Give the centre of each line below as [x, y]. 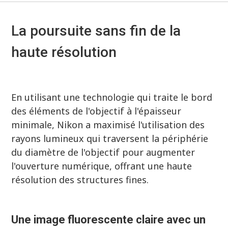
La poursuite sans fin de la [96, 31]
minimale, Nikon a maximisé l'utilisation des [108, 124]
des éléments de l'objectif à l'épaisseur [96, 111]
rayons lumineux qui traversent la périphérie [110, 138]
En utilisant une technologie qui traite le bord [112, 97]
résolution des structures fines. [80, 179]
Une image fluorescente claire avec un [109, 220]
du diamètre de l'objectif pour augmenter [103, 152]
